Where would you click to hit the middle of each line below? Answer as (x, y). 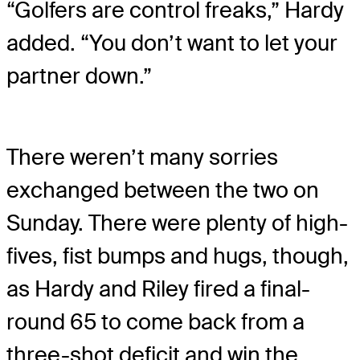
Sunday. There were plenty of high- (177, 223)
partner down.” (79, 76)
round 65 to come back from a (155, 321)
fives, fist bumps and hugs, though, (178, 256)
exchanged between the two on (163, 190)
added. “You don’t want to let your (172, 43)
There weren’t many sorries (142, 157)
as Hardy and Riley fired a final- (158, 288)
